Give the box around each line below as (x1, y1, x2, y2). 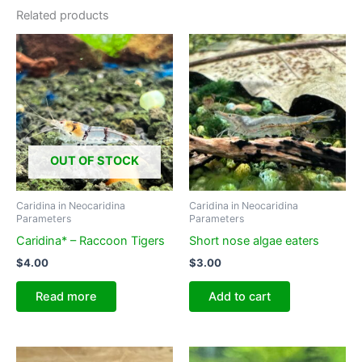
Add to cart (208, 288, 271, 304)
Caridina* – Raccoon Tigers (16, 233, 165, 248)
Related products (16, 8, 109, 23)
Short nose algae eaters (189, 233, 319, 248)
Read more (36, 288, 97, 304)
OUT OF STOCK (50, 153, 139, 168)
